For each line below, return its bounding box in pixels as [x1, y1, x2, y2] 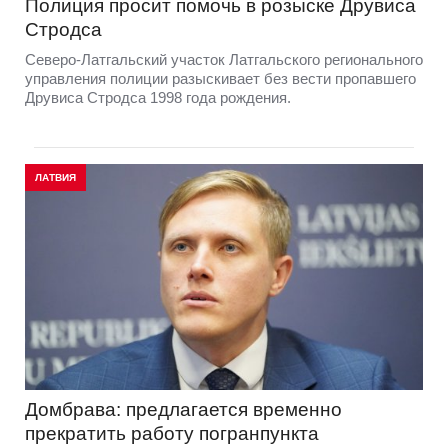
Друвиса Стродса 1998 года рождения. [25, 88, 291, 106]
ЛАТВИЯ [35, 171, 76, 183]
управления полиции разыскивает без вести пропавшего [25, 69, 416, 87]
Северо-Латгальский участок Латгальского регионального [25, 50, 423, 68]
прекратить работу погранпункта [25, 423, 319, 445]
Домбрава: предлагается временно [25, 399, 342, 421]
